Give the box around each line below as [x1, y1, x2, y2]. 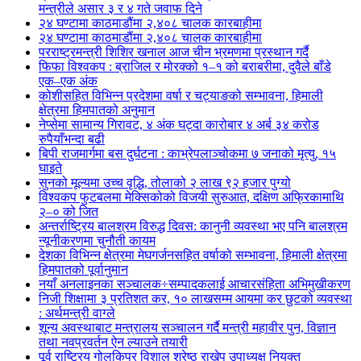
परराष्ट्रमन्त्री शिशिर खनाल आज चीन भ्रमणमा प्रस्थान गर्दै [39, 45, 309, 59]
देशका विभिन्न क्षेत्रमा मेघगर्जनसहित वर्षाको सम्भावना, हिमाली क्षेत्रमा [39, 248, 347, 262]
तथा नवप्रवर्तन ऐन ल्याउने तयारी [39, 335, 188, 349]
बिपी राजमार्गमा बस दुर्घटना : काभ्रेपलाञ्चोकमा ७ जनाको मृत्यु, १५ [39, 147, 336, 160]
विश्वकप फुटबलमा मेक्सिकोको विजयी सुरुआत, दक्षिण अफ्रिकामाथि [39, 190, 344, 204]
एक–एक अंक [39, 74, 98, 88]
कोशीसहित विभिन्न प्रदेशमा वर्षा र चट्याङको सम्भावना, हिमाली [39, 89, 323, 102]
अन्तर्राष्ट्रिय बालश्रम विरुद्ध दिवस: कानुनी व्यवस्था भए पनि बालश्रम [39, 219, 347, 233]
